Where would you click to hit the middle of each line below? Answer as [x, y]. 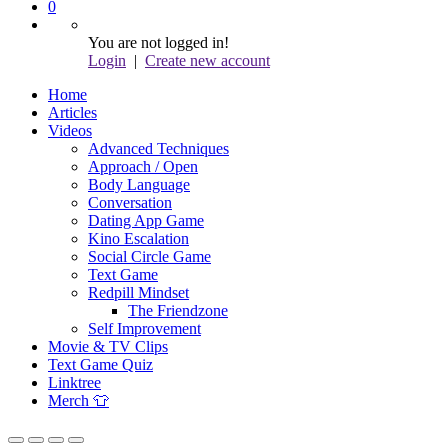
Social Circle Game [149, 256]
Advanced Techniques [158, 148]
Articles [72, 112]
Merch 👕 [78, 400]
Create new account [207, 60]
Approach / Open [143, 166]
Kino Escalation [138, 238]
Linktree [74, 382]
